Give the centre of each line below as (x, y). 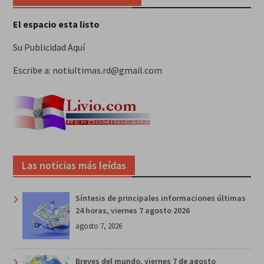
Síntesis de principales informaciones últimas (160, 198)
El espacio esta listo (56, 24)
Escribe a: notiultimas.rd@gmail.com (87, 70)
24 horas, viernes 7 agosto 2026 (132, 210)
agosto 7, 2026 (98, 226)
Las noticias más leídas (74, 165)
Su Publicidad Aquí (49, 47)
